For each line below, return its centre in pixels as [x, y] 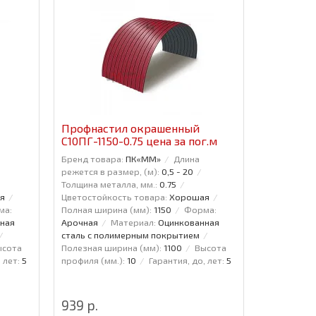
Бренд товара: [92, 158]
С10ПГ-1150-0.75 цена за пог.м [139, 140]
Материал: [133, 222]
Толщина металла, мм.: [109, 184]
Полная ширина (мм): [106, 209]
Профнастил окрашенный [130, 128]
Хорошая [189, 196]
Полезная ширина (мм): [111, 247]
